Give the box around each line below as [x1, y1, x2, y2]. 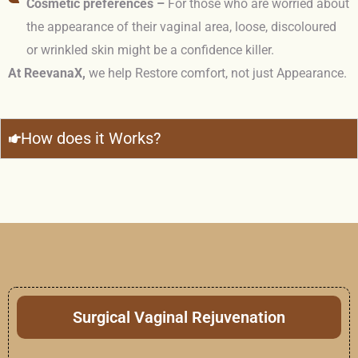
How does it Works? [21, 129, 161, 149]
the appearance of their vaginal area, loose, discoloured [26, 19, 336, 35]
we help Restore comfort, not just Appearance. [86, 66, 347, 82]
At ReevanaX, [8, 66, 86, 82]
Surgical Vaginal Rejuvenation [73, 308, 285, 328]
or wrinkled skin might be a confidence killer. [26, 42, 274, 58]
